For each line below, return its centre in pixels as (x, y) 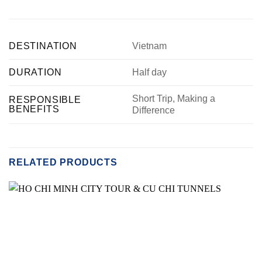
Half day (149, 73)
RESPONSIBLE (45, 100)
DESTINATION (43, 46)
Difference (153, 111)
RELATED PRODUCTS (63, 163)
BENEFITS (34, 109)
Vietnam (149, 46)
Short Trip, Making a (173, 99)
